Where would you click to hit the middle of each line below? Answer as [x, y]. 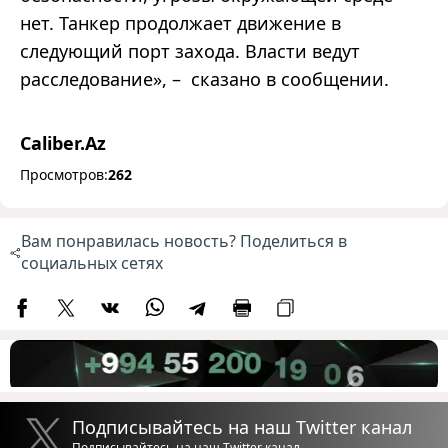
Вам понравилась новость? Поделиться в [183, 241]
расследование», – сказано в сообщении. [204, 79]
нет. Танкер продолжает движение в [180, 23]
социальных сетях [91, 263]
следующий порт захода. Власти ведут [190, 51]
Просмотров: [64, 175]
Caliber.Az [63, 143]
